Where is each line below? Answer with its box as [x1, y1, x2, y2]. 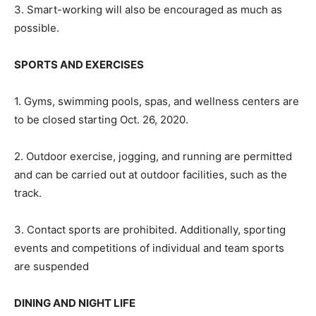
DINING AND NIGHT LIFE [14, 296, 135, 310]
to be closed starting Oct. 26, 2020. [14, 112, 188, 126]
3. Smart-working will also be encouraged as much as [14, 2, 282, 16]
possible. [14, 20, 59, 35]
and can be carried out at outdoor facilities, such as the [14, 167, 287, 181]
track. [14, 186, 42, 200]
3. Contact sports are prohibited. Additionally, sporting [14, 222, 286, 236]
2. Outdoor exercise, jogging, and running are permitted [14, 149, 292, 163]
